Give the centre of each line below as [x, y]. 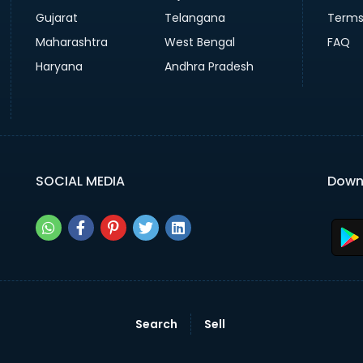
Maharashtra [71, 42]
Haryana [59, 66]
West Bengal [200, 42]
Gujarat [56, 17]
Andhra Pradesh [209, 66]
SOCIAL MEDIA [80, 181]
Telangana [195, 17]
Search [156, 324]
